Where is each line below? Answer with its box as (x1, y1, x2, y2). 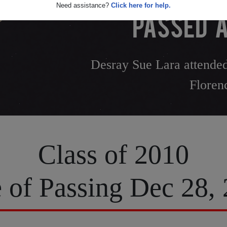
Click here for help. (111, 2, 171, 9)
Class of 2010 (38, 139, 189, 170)
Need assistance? (56, 2, 111, 9)
